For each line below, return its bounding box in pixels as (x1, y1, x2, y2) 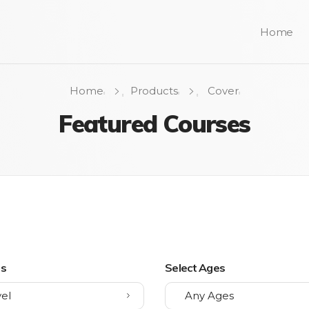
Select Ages (165, 261, 226, 275)
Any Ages (185, 289, 234, 302)
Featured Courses (59, 108, 250, 139)
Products (130, 84, 178, 97)
